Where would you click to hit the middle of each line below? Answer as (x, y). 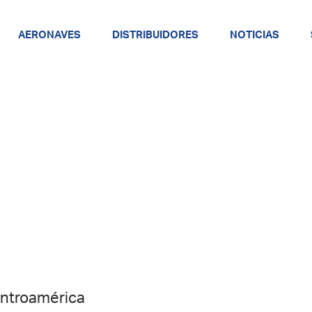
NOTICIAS (255, 35)
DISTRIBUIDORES (155, 35)
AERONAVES (49, 35)
